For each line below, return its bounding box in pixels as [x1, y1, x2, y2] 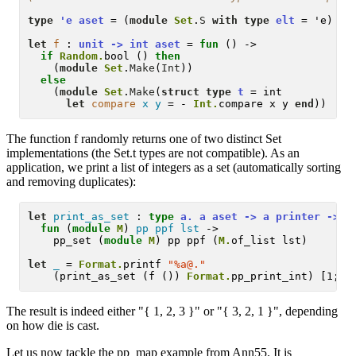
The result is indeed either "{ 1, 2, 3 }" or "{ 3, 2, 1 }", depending [6, 304, 338, 319]
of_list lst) [231, 234, 308, 247]
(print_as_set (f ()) [28, 270, 188, 283]
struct [161, 86, 200, 99]
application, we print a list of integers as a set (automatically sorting [6, 160, 341, 174]
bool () [104, 50, 156, 63]
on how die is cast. [6, 319, 99, 333]
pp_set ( [28, 234, 105, 247]
